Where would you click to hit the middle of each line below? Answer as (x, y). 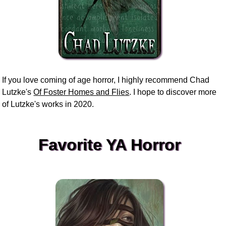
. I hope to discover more (173, 92)
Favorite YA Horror (110, 145)
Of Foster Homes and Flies (81, 92)
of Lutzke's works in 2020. (48, 104)
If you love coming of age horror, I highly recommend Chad (106, 80)
